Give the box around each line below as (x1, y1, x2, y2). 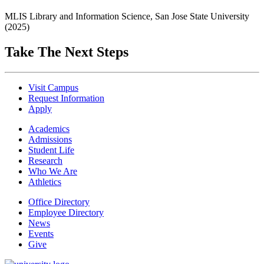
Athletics (28, 176, 61, 187)
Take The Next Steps (5, 44, 128, 60)
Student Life (28, 144, 74, 155)
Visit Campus (28, 82, 78, 93)
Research (28, 155, 62, 166)
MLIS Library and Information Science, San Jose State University (5, 11, 249, 22)
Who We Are (28, 166, 77, 176)
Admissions (28, 134, 72, 144)
